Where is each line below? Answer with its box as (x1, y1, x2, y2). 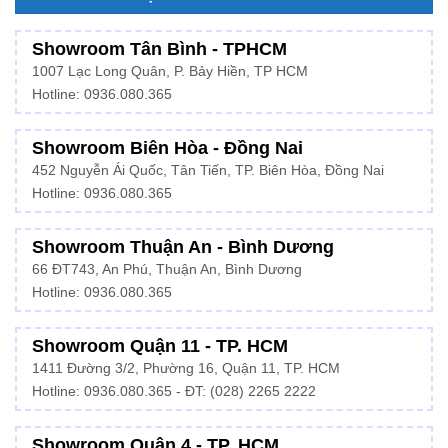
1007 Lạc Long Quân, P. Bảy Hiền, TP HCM (32, 63, 308, 79)
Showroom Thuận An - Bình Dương (32, 236, 334, 257)
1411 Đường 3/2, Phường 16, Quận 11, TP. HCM (32, 360, 340, 376)
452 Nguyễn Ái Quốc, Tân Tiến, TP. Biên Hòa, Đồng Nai (32, 162, 384, 178)
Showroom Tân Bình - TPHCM (32, 38, 287, 59)
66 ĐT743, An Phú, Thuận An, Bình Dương (32, 261, 302, 277)
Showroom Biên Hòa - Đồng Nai (32, 137, 303, 158)
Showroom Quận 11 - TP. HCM (32, 335, 288, 356)
